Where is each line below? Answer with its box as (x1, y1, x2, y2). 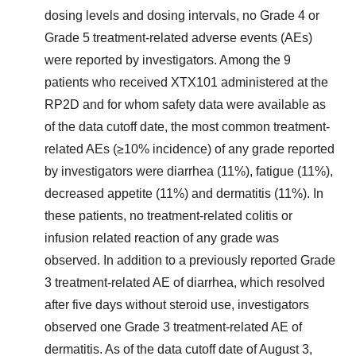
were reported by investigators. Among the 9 (44, 53, 291, 67)
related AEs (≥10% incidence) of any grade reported (44, 142, 335, 156)
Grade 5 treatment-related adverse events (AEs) (44, 31, 312, 44)
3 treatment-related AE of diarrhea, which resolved (44, 276, 325, 289)
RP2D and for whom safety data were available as (44, 98, 326, 111)
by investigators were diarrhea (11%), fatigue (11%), (44, 164, 333, 178)
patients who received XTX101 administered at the (44, 75, 328, 89)
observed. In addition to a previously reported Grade (44, 253, 335, 267)
